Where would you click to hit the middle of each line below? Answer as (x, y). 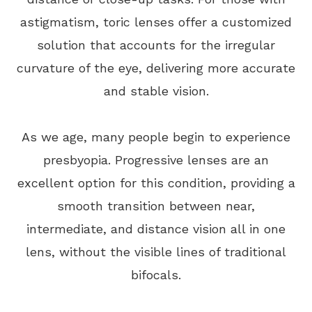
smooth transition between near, (156, 206)
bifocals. (156, 275)
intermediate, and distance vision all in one (156, 229)
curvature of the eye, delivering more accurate (156, 68)
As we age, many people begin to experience (156, 137)
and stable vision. (156, 91)
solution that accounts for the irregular (156, 45)
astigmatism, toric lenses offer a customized (156, 22)
